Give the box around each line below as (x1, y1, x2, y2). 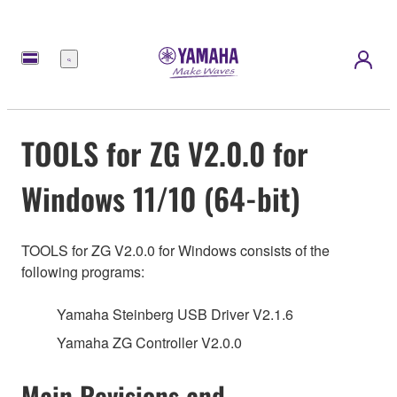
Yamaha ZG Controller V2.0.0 (57, 332, 242, 354)
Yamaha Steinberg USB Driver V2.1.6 (57, 304, 293, 325)
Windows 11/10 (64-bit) (21, 175, 300, 221)
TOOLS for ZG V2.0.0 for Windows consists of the (21, 240, 330, 261)
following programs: (21, 261, 144, 283)
